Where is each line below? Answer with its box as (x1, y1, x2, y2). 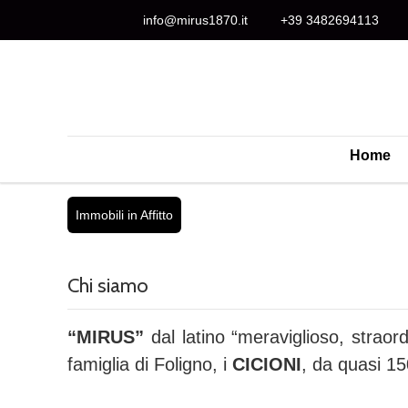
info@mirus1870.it (139, 13, 248, 27)
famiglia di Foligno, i (67, 354, 232, 374)
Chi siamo (67, 273, 148, 298)
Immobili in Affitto (76, 208, 173, 222)
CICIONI (232, 354, 301, 374)
